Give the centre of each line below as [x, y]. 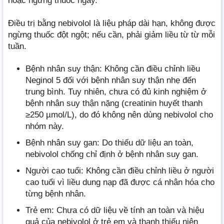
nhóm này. [45, 126]
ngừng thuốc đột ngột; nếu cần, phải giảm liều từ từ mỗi [111, 34]
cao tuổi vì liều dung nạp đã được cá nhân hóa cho [120, 182]
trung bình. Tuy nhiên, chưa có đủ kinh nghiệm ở [116, 91]
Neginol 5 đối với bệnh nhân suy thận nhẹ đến [111, 80]
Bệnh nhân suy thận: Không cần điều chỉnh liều [113, 68]
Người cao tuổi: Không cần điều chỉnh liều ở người [120, 171]
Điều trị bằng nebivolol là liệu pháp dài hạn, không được [112, 23]
